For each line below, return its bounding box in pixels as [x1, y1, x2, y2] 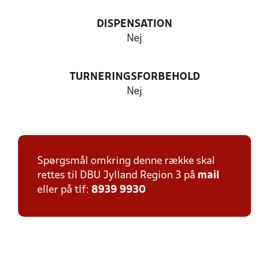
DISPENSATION [97, 19, 172, 29]
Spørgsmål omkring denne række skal [37, 156, 215, 166]
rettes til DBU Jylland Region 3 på [37, 171, 198, 181]
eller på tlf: [37, 185, 91, 195]
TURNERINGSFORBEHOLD [69, 72, 200, 82]
